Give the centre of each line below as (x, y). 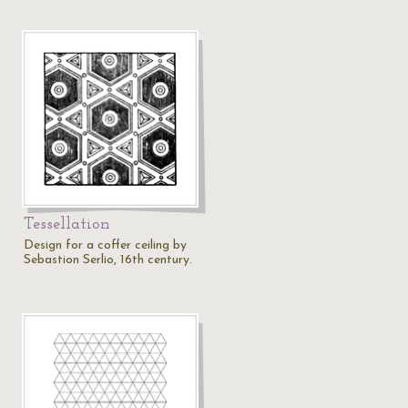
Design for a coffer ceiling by (105, 245)
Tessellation (67, 224)
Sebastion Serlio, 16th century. (108, 260)
